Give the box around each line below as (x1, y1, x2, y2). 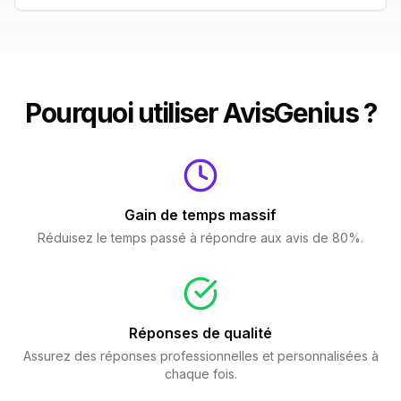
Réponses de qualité (129, 324, 272, 342)
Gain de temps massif (124, 206, 277, 224)
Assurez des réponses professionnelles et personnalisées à (22, 348, 379, 363)
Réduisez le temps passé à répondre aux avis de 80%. (38, 230, 363, 245)
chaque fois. (164, 366, 237, 381)
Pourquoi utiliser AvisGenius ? (25, 97, 376, 129)
